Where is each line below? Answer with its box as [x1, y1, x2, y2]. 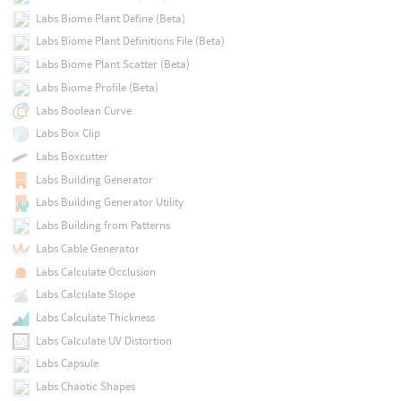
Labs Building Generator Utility [35, 194, 183, 210]
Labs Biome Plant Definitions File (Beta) [35, 33, 225, 49]
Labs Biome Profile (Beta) [35, 79, 158, 95]
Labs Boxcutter [35, 148, 108, 164]
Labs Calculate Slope [35, 286, 135, 303]
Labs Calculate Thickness [35, 309, 155, 325]
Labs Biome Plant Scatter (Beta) [35, 56, 190, 73]
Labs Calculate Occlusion [35, 263, 156, 279]
